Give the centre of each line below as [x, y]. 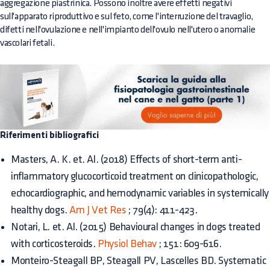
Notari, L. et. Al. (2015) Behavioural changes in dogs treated [136, 227]
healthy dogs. [40, 210]
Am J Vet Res [98, 210]
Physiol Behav [127, 243]
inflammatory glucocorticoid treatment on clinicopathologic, [135, 176]
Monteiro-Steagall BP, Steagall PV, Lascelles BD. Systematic [139, 260]
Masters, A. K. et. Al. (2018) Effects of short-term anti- [127, 159]
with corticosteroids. [55, 243]
